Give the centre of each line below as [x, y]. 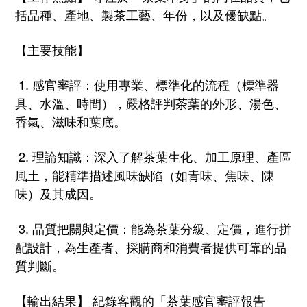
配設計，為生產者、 [71, 246]
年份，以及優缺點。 [219, 14]
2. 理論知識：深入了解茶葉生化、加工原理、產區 [153, 156]
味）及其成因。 [58, 193]
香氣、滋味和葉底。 [71, 121]
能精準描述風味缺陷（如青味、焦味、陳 [163, 174]
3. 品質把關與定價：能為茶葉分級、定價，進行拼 [153, 228]
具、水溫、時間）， [71, 102]
